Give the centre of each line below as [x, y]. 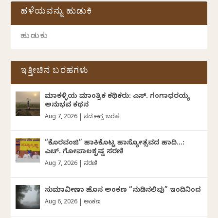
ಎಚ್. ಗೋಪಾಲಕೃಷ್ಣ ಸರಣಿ [84, 153]
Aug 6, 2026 [61, 203]
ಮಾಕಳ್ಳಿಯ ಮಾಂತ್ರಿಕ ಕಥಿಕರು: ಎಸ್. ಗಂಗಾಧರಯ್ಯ [118, 97]
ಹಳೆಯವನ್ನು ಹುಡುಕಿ [56, 13]
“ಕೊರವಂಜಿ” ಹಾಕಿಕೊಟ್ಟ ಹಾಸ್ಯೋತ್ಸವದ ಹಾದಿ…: [115, 144]
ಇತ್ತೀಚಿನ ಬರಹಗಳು [55, 73]
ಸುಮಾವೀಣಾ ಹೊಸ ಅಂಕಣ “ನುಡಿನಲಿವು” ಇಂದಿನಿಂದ [123, 191]
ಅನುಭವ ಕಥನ [67, 106]
